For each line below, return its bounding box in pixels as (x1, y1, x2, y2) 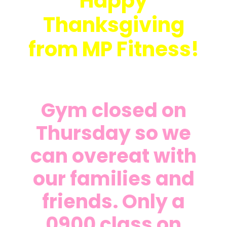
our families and (32, 165, 195, 192)
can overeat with (30, 142, 197, 169)
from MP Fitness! (28, 34, 199, 63)
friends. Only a (42, 187, 185, 215)
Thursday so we (36, 119, 191, 146)
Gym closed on (41, 96, 186, 124)
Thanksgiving (43, 10, 184, 39)
